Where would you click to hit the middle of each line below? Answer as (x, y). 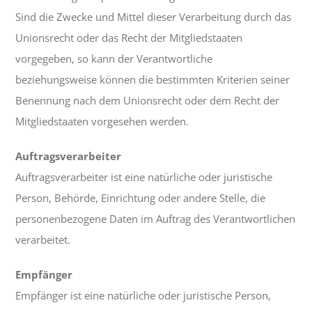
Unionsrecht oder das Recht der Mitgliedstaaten (129, 38)
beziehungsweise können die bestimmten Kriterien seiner (153, 80)
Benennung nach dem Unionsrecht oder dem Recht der (148, 101)
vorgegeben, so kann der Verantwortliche (114, 59)
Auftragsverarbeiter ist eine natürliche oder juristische (144, 177)
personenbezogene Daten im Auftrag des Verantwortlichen (156, 219)
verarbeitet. (43, 240)
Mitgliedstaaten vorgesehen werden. (102, 122)
